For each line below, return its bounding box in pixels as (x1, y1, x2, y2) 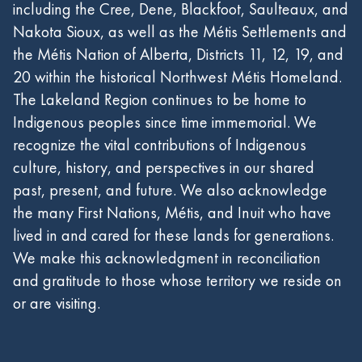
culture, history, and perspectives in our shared (13, 157, 314, 178)
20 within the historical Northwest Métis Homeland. (13, 66, 342, 87)
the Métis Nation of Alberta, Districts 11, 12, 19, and (13, 44, 343, 65)
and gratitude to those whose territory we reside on (13, 270, 342, 291)
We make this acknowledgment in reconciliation (13, 247, 321, 268)
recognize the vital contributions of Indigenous (13, 134, 306, 155)
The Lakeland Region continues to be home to (13, 89, 306, 110)
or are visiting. (13, 293, 100, 314)
